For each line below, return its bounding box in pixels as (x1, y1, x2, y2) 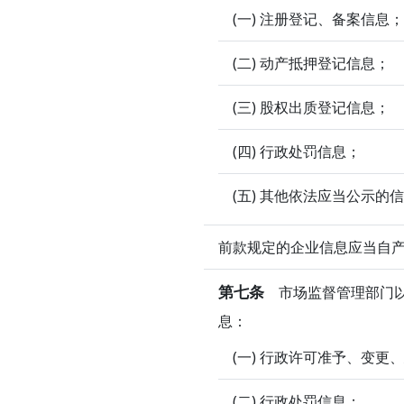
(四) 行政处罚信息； (233, 141, 361, 161)
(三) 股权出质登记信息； (233, 96, 390, 117)
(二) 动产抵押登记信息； (233, 52, 390, 73)
